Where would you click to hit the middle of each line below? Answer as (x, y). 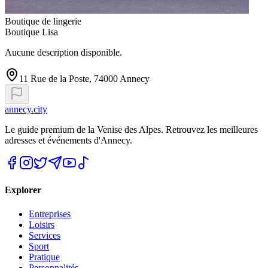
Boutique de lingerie (43, 22)
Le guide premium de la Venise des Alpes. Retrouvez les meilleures (131, 130)
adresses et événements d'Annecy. (68, 141)
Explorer (23, 190)
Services (45, 235)
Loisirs (42, 224)
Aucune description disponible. (63, 53)
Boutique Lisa (31, 32)
